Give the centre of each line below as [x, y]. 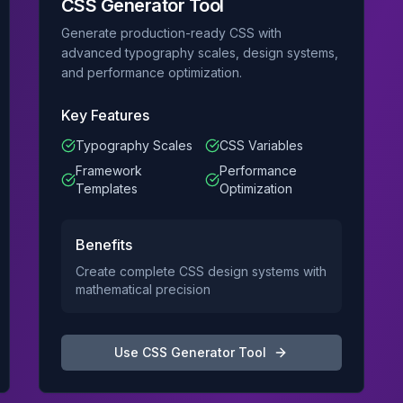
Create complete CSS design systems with [201, 271]
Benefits [103, 245]
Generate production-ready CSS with [171, 33]
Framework [108, 170]
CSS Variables [261, 145]
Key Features [105, 115]
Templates [106, 188]
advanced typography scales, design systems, [199, 53]
